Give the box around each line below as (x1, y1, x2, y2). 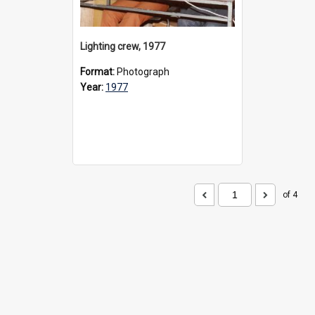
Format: (80, 65, 117, 77)
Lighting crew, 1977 (80, 40, 165, 52)
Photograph (117, 65, 169, 77)
